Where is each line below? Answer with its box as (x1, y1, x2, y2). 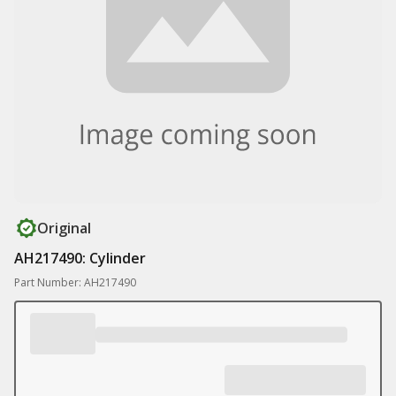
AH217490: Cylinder (14, 248, 146, 268)
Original (37, 218, 91, 238)
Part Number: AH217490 (14, 275, 136, 290)
